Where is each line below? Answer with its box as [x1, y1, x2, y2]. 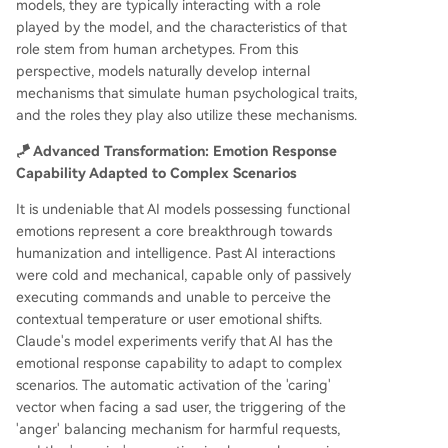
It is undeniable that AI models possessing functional [16, 201, 350, 218]
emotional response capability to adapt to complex [16, 355, 342, 372]
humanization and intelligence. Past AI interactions [16, 245, 335, 262]
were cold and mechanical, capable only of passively [16, 267, 351, 284]
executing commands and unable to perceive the [16, 289, 331, 306]
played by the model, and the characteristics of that [16, 19, 347, 36]
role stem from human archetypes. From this [16, 41, 298, 58]
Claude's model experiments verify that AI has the [16, 333, 333, 350]
